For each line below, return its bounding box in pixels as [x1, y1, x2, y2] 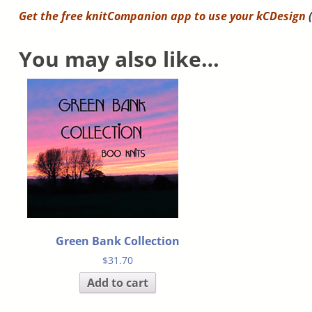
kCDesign [256, 8, 306, 24]
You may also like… [18, 45, 219, 74]
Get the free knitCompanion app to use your [18, 8, 256, 24]
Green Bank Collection [56, 233, 180, 249]
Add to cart [87, 274, 149, 290]
